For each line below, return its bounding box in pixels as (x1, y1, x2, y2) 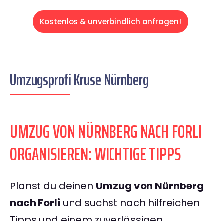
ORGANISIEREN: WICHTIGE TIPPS (10, 140, 181, 169)
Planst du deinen (10, 179, 96, 193)
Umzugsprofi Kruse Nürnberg (10, 68, 148, 93)
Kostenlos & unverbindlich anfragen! (40, 16, 181, 27)
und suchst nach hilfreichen (60, 196, 200, 210)
